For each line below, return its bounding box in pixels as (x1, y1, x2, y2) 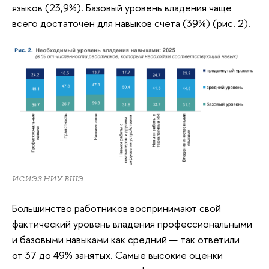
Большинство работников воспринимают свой (12, 201, 221, 215)
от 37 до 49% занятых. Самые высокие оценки (12, 247, 223, 262)
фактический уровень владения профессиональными (12, 216, 252, 231)
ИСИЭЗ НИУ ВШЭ (12, 174, 83, 184)
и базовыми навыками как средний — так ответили (12, 232, 240, 246)
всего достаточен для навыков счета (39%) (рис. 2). (12, 16, 250, 30)
